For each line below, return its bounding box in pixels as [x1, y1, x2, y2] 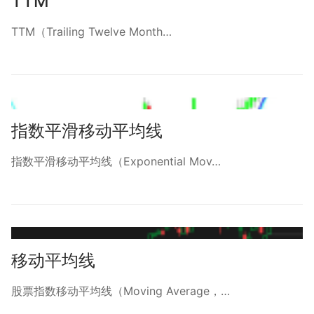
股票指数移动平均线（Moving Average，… [11, 283, 230, 298]
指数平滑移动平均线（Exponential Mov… [11, 154, 221, 168]
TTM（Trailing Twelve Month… [11, 25, 172, 39]
